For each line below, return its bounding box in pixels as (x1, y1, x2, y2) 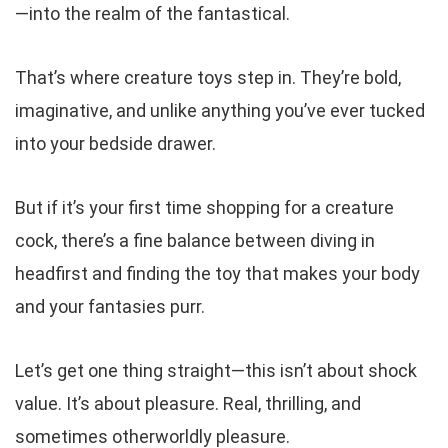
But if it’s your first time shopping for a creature (15, 197, 394, 219)
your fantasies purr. (45, 296, 205, 318)
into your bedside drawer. (15, 133, 216, 155)
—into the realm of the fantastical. (15, 3, 290, 25)
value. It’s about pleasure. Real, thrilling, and (15, 393, 361, 415)
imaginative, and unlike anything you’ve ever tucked (15, 100, 425, 122)
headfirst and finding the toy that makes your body (15, 263, 420, 285)
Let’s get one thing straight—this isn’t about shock (15, 360, 417, 382)
